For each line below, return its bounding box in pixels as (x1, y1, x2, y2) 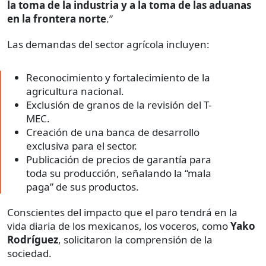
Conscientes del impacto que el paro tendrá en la (7, 205, 237, 220)
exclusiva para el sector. (26, 139, 137, 153)
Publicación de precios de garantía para (26, 153, 211, 167)
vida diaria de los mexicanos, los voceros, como (7, 219, 230, 233)
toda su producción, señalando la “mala (26, 166, 211, 180)
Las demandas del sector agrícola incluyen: (7, 37, 210, 52)
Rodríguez (7, 233, 58, 247)
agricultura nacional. (26, 84, 124, 99)
